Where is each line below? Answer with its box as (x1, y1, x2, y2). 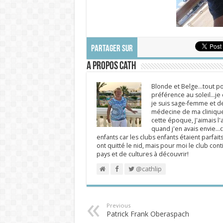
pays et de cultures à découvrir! (96, 150, 189, 158)
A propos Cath (86, 61, 136, 72)
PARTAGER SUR (91, 44, 133, 54)
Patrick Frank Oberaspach (106, 209, 189, 219)
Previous (106, 202, 130, 209)
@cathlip (134, 164, 162, 173)
